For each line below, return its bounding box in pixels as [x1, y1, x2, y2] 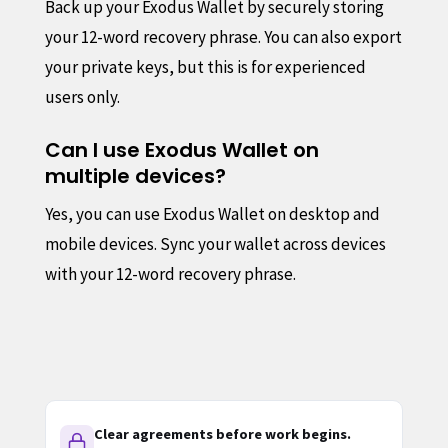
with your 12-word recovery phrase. [44, 262, 296, 285]
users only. [44, 85, 120, 108]
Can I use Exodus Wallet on [44, 135, 319, 164]
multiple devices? [44, 161, 226, 190]
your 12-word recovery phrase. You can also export [44, 25, 402, 48]
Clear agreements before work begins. [93, 424, 351, 443]
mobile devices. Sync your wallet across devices [44, 232, 386, 255]
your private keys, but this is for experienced [44, 55, 366, 78]
